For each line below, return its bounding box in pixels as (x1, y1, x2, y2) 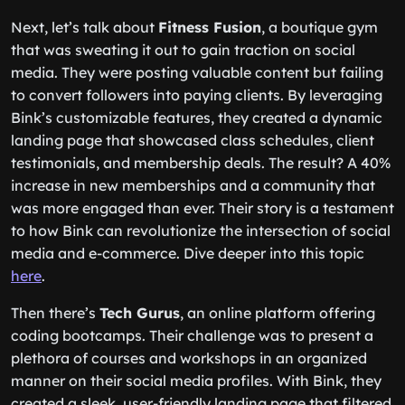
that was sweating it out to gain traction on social (11, 41, 355, 59)
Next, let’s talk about (11, 18, 158, 36)
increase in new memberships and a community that (11, 176, 375, 194)
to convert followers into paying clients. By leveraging (11, 86, 382, 104)
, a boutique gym (261, 18, 378, 36)
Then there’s (11, 304, 99, 322)
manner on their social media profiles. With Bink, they (11, 372, 381, 390)
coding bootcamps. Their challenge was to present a (11, 326, 373, 344)
